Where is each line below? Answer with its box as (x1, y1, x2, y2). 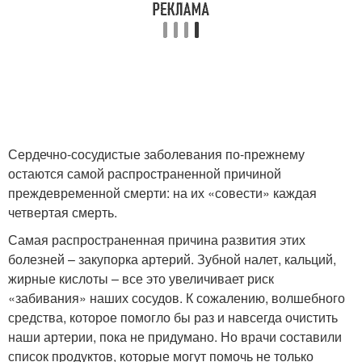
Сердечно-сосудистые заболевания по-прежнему (8, 144, 305, 163)
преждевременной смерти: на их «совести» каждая (8, 183, 317, 202)
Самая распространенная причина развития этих (8, 229, 305, 249)
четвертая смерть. (8, 202, 117, 221)
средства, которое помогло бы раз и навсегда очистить (8, 307, 338, 326)
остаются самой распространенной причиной (8, 163, 281, 183)
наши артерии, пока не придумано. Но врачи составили (8, 326, 342, 346)
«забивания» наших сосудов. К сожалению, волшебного (8, 288, 345, 307)
